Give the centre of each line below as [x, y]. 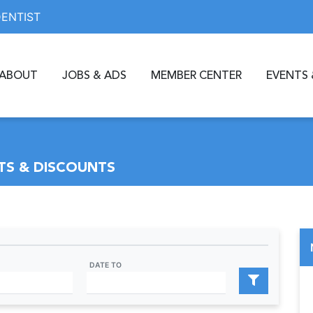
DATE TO [105, 265]
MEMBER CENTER [196, 75]
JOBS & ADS [94, 75]
